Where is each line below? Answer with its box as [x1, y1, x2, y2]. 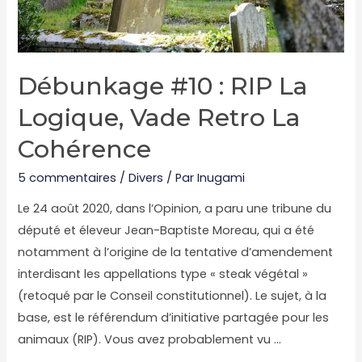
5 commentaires [18, 169, 117, 186]
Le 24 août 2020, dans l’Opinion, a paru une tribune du [18, 200, 332, 217]
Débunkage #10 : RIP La [18, 70, 309, 101]
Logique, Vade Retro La [18, 102, 301, 133]
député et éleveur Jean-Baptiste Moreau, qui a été [18, 222, 315, 239]
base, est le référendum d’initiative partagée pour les [18, 309, 330, 326]
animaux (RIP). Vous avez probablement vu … [18, 331, 282, 348]
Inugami [197, 169, 246, 186]
